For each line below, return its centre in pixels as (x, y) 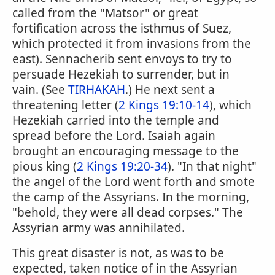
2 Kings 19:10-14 (164, 105)
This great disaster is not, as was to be (118, 253)
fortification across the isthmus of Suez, (122, 28)
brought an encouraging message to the (126, 151)
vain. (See (40, 90)
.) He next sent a (170, 90)
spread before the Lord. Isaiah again (114, 136)
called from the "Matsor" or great (105, 13)
